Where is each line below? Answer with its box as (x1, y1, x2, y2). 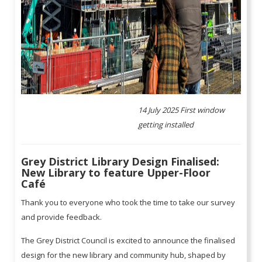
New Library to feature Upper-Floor (21, 166, 211, 180)
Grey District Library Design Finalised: (21, 154, 220, 169)
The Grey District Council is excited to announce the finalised (21, 235, 236, 246)
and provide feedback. (21, 212, 104, 223)
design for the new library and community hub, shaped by (21, 250, 226, 261)
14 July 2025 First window (138, 105, 225, 116)
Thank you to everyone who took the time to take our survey (21, 197, 236, 208)
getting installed (138, 119, 194, 130)
